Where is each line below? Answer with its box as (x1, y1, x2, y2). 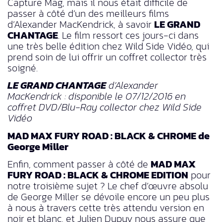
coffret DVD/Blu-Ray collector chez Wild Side (7, 100, 202, 115)
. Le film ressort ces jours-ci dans (58, 27, 199, 43)
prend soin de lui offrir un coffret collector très (7, 49, 207, 64)
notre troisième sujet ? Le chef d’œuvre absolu (7, 178, 208, 193)
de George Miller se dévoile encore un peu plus (7, 189, 210, 204)
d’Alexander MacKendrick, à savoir (7, 16, 154, 32)
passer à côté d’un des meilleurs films (7, 5, 169, 21)
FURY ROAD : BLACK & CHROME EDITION (7, 167, 188, 182)
